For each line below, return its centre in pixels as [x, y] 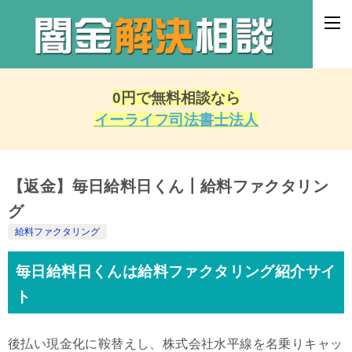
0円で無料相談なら [176, 97]
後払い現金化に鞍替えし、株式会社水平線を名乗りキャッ [176, 343]
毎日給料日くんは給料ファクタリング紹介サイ [176, 271]
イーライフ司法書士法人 [176, 119]
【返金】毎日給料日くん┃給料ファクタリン [168, 186]
